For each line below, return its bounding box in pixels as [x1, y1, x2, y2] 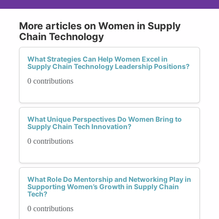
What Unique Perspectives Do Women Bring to [27, 114, 182, 123]
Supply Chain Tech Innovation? [27, 122, 131, 131]
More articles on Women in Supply [19, 20, 181, 32]
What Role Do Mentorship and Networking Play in [27, 175, 191, 183]
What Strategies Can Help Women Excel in [27, 54, 168, 63]
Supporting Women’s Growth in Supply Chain [27, 182, 179, 191]
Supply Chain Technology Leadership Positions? [27, 62, 190, 70]
